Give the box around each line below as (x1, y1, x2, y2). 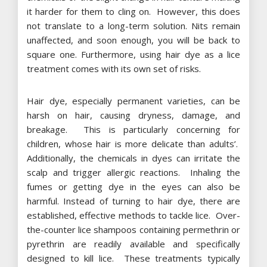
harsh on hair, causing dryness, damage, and (27, 108, 240, 121)
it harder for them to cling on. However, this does (27, 5, 240, 17)
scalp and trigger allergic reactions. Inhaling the (27, 166, 240, 178)
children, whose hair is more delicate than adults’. (27, 137, 240, 150)
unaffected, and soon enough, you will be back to (27, 33, 240, 46)
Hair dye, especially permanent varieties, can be (27, 94, 240, 107)
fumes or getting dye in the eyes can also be (27, 180, 240, 193)
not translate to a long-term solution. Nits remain (27, 19, 240, 32)
